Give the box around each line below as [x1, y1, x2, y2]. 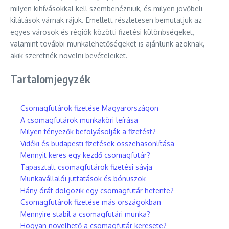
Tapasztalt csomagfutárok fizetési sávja [20, 163, 152, 171]
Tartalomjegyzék [10, 72, 90, 86]
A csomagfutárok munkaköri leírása [20, 116, 138, 124]
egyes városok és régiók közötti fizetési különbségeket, [10, 28, 194, 36]
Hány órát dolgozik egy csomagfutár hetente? [20, 186, 174, 195]
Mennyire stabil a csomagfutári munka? [20, 210, 150, 218]
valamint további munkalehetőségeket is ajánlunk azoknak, [10, 39, 204, 48]
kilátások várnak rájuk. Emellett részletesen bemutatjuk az [10, 16, 202, 25]
